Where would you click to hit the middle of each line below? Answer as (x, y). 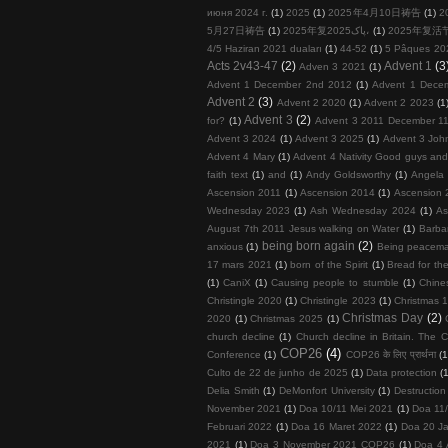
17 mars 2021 (239, 264)
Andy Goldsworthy (348, 174)
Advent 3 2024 (242, 138)
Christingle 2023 (338, 300)
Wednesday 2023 (249, 210)
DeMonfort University (327, 390)
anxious (225, 246)
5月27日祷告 (236, 30)
